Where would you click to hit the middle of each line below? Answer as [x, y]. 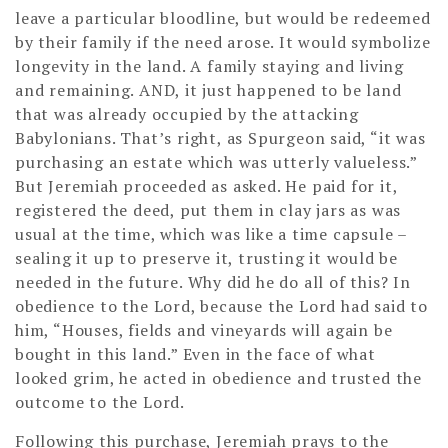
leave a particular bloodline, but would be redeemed [223, 17]
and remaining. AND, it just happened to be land [208, 89]
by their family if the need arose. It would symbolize [223, 41]
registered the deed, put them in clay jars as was [208, 209]
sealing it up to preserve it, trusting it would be [206, 257]
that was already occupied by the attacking [187, 113]
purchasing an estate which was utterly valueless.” [216, 161]
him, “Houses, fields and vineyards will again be [204, 329]
